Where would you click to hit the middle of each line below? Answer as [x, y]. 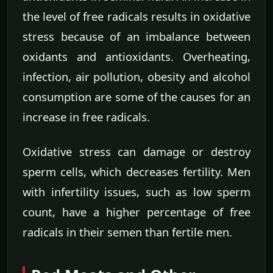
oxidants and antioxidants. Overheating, [136, 57]
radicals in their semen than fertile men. [127, 232]
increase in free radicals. [86, 117]
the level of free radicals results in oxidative [136, 16]
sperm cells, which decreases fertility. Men [136, 172]
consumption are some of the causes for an [136, 97]
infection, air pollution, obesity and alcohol [136, 77]
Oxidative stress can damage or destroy [136, 152]
